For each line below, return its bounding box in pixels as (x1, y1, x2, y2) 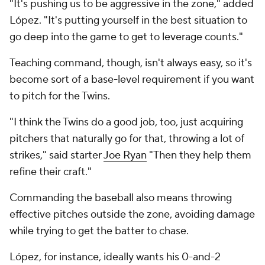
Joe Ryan (104, 148, 147, 162)
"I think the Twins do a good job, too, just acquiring (9, 115, 243, 129)
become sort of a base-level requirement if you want (9, 73, 254, 86)
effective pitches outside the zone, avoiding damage (9, 208, 255, 221)
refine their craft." (9, 165, 94, 179)
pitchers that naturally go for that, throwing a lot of (9, 132, 244, 146)
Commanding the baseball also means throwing (9, 191, 232, 205)
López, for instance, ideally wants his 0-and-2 (9, 250, 221, 264)
